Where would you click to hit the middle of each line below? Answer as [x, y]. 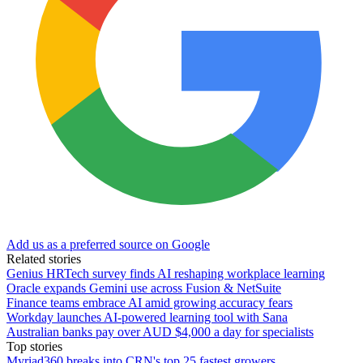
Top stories [34, 346]
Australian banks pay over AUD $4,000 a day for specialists [160, 331]
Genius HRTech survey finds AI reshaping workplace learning [166, 273]
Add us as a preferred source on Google [108, 244]
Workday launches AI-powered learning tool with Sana [147, 317]
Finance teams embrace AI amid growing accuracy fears [149, 302]
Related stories [44, 258]
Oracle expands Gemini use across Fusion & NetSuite [144, 288]
